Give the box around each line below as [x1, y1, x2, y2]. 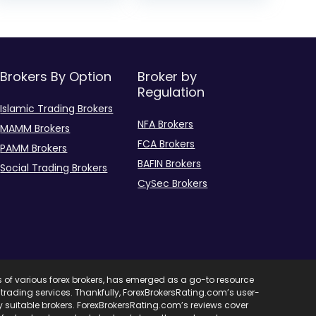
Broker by [138, 68, 197, 85]
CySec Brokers [138, 176, 208, 190]
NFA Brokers [138, 117, 194, 131]
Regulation [138, 83, 205, 101]
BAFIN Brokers [138, 157, 202, 171]
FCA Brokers [138, 137, 195, 151]
